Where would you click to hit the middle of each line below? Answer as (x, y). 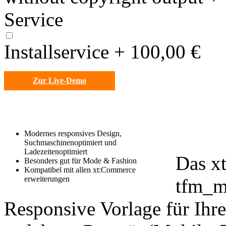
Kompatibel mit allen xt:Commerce (80, 169)
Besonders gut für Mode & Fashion (80, 160)
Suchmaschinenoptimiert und (70, 142)
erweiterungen (47, 179)
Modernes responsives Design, (73, 133)
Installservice (56, 51)
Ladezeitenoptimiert (56, 151)
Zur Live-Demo (60, 80)
